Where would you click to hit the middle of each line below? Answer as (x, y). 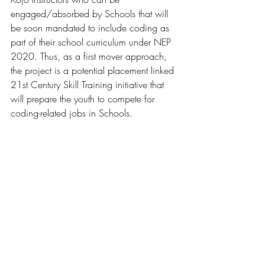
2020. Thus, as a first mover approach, (90, 56)
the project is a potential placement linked (94, 70)
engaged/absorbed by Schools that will (91, 13)
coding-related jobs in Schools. (72, 113)
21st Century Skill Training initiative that (89, 84)
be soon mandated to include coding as (91, 28)
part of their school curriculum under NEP (92, 42)
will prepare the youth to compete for (84, 98)
